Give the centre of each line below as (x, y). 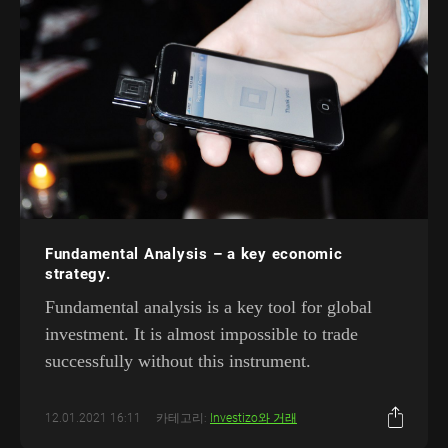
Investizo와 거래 (253, 417)
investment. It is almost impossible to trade (201, 334)
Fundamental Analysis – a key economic (194, 254)
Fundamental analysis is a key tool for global (208, 307)
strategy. (78, 274)
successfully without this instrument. (178, 361)
